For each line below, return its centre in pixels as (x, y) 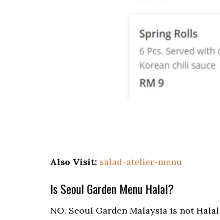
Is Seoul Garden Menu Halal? (112, 189)
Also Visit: (74, 162)
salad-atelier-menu (141, 162)
